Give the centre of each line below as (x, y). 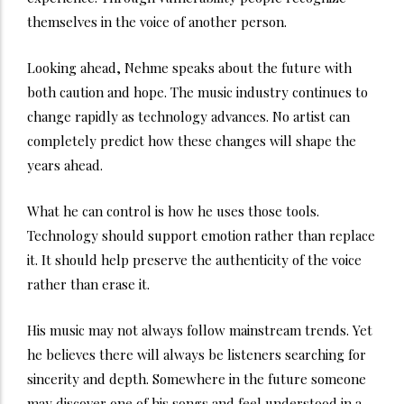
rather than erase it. (88, 284)
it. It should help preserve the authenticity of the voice (194, 259)
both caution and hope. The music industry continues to (197, 92)
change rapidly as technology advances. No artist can (188, 116)
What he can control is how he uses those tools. (173, 211)
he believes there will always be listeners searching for (197, 354)
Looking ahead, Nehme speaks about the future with (189, 67)
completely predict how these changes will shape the (192, 140)
